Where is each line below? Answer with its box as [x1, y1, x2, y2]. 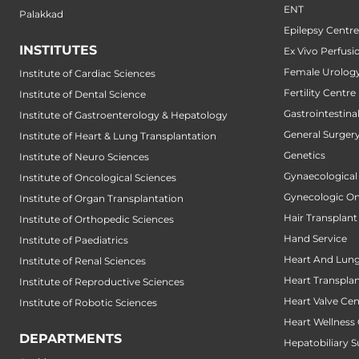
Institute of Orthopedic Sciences [19, 212, 174, 225]
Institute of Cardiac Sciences [19, 67, 155, 79]
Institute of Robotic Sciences [19, 296, 157, 309]
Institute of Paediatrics [19, 233, 128, 246]
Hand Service [284, 232, 347, 244]
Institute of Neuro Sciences [19, 150, 149, 163]
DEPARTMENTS [19, 330, 122, 346]
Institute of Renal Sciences [19, 254, 146, 267]
